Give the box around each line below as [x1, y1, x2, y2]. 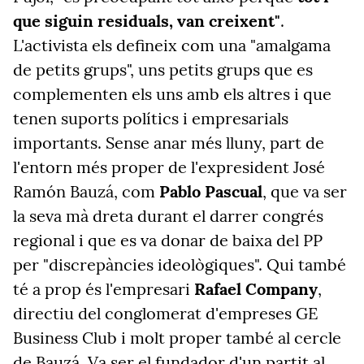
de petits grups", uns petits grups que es [13, 59, 313, 80]
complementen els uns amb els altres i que [13, 84, 331, 104]
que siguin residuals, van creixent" [13, 11, 280, 31]
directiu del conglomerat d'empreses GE [13, 303, 318, 323]
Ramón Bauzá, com [13, 181, 159, 201]
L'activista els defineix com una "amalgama [13, 35, 331, 55]
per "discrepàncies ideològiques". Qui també [13, 254, 346, 275]
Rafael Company [194, 279, 318, 299]
